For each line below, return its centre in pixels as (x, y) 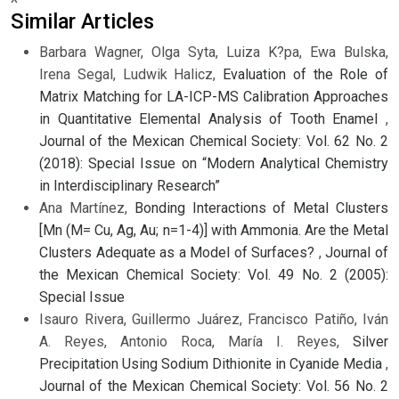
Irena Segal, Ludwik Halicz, (131, 75)
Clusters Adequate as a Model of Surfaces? (179, 253)
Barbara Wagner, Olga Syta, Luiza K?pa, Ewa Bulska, (214, 53)
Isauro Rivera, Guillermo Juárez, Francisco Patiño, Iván (214, 320)
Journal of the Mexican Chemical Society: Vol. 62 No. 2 (214, 142)
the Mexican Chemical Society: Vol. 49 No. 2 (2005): (214, 275)
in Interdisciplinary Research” (130, 186)
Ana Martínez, (87, 208)
